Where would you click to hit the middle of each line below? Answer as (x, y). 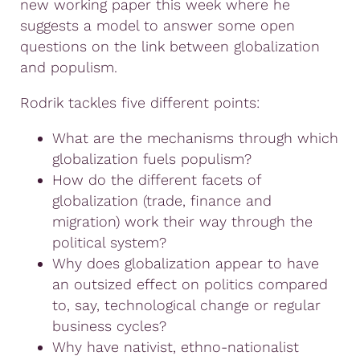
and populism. (69, 67)
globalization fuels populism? (152, 158)
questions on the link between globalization (170, 46)
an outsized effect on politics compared (190, 284)
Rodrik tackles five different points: (140, 102)
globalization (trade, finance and (162, 200)
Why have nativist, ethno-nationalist (176, 346)
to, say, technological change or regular (186, 305)
